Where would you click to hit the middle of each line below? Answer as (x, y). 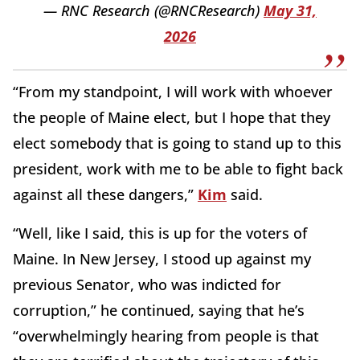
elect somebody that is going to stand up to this (177, 143)
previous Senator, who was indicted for (147, 285)
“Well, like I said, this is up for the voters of (160, 233)
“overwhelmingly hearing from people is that (166, 336)
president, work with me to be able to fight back (178, 169)
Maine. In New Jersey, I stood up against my (162, 259)
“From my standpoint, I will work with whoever (173, 92)
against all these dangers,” (105, 195)
